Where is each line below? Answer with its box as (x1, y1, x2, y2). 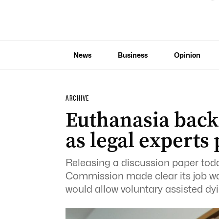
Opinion (174, 50, 200, 59)
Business (117, 50, 148, 59)
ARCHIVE (65, 94, 89, 103)
